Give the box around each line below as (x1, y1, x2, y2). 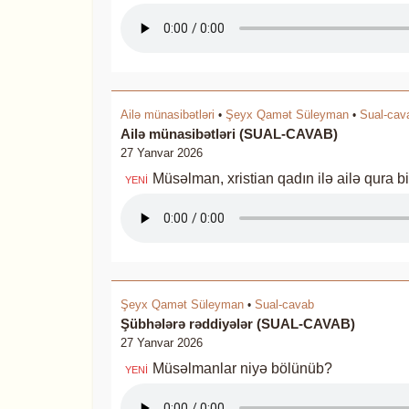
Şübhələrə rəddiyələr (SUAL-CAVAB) (121, 316, 355, 331)
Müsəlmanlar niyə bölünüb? (152, 361, 332, 376)
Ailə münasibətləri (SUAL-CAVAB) (121, 126, 338, 142)
